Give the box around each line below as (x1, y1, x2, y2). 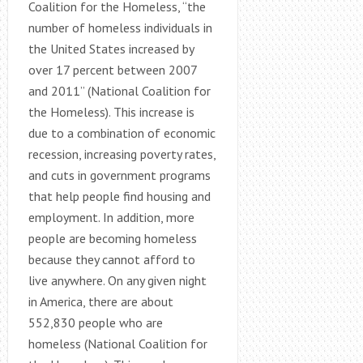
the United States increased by (28, 40, 194, 57)
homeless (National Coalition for (28, 335, 207, 352)
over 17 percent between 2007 (28, 61, 197, 78)
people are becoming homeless (28, 229, 197, 246)
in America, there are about (28, 293, 173, 310)
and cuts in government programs (28, 166, 211, 183)
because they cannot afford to (28, 250, 195, 267)
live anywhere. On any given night (28, 271, 207, 288)
